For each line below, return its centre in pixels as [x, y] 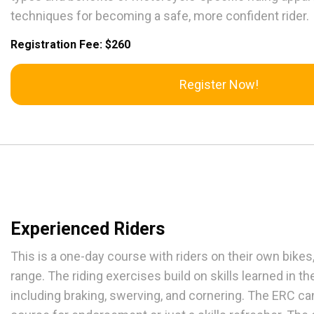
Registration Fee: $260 [70, 45]
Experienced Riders [88, 229]
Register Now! [219, 85]
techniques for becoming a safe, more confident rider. [160, 16]
